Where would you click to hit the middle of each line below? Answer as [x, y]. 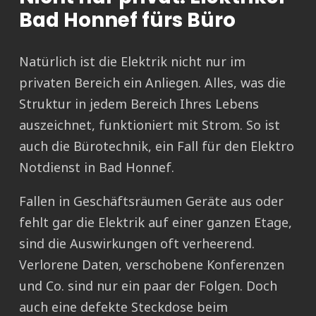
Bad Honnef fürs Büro [127, 20]
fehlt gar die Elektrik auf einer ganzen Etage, [156, 223]
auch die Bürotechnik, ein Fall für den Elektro [157, 146]
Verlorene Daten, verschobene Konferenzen [152, 265]
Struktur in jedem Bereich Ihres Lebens [139, 104]
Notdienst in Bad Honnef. [97, 168]
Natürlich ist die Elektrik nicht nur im [132, 62]
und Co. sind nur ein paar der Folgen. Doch [148, 286]
